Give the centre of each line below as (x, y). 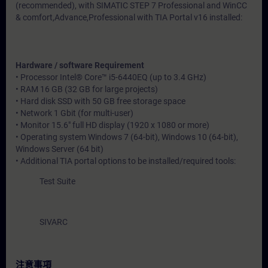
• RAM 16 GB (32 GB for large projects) (87, 89)
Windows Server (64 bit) (60, 149)
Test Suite (57, 181)
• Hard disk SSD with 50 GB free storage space (100, 101)
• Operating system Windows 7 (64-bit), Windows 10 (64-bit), (127, 137)
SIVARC (54, 222)
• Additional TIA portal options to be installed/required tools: (126, 161)
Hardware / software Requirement (80, 65)
